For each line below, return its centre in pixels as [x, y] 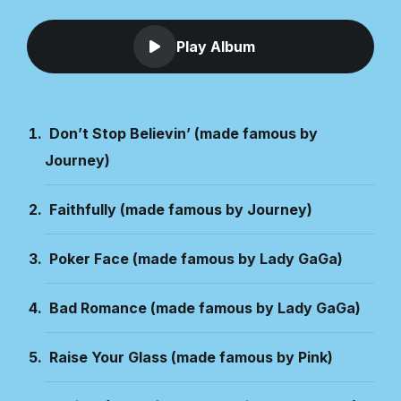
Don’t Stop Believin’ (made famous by [183, 133]
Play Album [216, 47]
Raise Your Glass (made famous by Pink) [191, 357]
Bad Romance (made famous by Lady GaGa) [205, 308]
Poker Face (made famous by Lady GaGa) [196, 259]
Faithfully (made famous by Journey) [181, 209]
